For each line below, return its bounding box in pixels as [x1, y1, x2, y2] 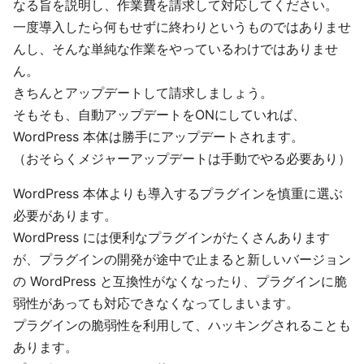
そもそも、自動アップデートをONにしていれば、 [13, 106, 305, 123]
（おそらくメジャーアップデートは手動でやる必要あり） [13, 150, 351, 167]
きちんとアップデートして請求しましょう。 [13, 84, 273, 101]
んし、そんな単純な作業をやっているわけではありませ [13, 41, 338, 57]
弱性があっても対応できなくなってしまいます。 [13, 295, 299, 311]
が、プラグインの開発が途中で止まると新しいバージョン [13, 251, 351, 267]
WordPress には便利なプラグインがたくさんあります [13, 229, 330, 245]
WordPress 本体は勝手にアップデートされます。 [13, 128, 304, 145]
